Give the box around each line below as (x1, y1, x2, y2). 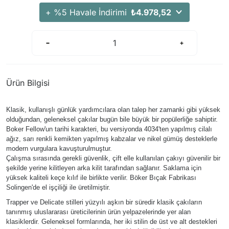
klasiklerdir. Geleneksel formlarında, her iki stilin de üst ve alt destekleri (6, 218, 217, 225)
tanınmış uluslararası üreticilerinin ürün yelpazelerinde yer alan (6, 208, 191, 216)
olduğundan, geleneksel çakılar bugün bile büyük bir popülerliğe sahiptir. (6, 116, 218, 123)
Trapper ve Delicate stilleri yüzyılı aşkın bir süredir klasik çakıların (6, 198, 202, 206)
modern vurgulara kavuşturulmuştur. (6, 145, 112, 152)
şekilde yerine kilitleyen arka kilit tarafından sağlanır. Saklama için (6, 164, 201, 172)
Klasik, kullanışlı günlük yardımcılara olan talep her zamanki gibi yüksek (6, 106, 220, 113)
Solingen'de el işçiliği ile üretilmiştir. (6, 184, 110, 191)
